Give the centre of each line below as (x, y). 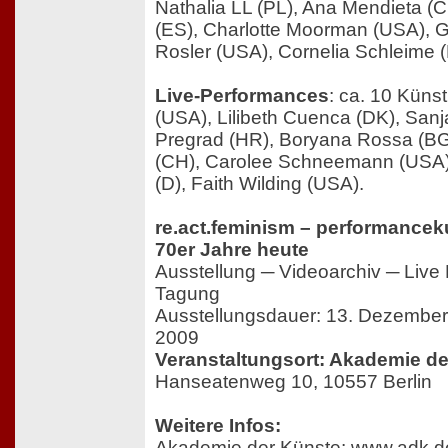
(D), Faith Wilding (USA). (259, 184)
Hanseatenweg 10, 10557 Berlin (293, 382)
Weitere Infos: (218, 426)
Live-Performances (242, 96)
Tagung (187, 294)
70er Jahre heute (232, 250)
